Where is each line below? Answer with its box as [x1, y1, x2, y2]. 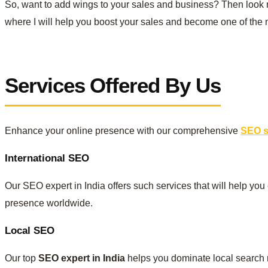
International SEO [5, 152, 89, 164]
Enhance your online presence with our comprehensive [5, 125, 240, 136]
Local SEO [5, 224, 54, 236]
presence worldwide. [5, 197, 93, 208]
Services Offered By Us [5, 74, 221, 97]
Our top [5, 252, 38, 263]
